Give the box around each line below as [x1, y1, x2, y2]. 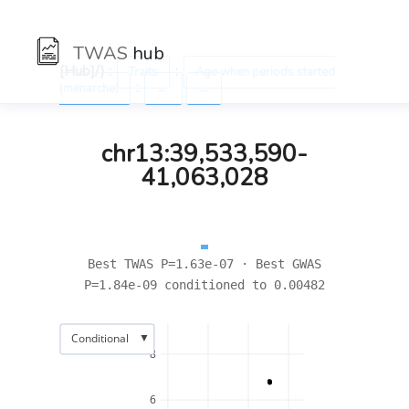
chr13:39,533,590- [101, 138, 308, 170]
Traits [128, 64, 158, 80]
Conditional [70, 330, 129, 346]
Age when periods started [194, 64, 335, 80]
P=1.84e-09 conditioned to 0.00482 [84, 278, 325, 292]
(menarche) [58, 80, 119, 97]
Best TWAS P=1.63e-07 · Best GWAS [88, 257, 321, 271]
